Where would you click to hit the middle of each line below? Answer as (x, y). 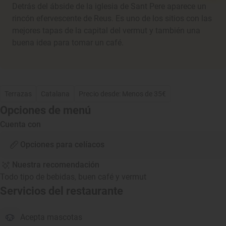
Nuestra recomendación (56, 165)
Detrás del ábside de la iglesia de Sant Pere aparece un (109, 6)
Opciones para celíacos (62, 145)
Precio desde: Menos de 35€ (123, 94)
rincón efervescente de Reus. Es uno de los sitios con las (112, 18)
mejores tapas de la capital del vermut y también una (106, 31)
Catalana (55, 94)
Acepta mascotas (51, 217)
